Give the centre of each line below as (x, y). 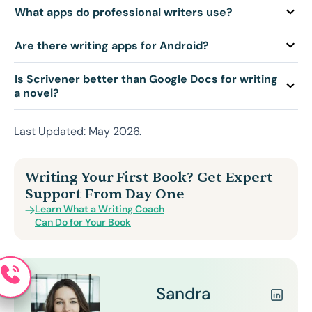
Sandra (183, 294)
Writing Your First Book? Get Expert (149, 177)
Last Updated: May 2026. (78, 131)
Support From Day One (105, 194)
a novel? (37, 93)
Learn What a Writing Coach (100, 209)
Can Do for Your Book (83, 223)
